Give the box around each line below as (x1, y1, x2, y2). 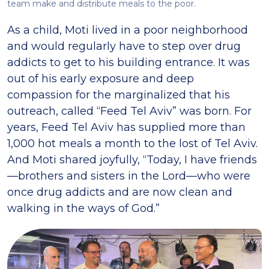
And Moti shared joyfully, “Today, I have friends (7, 153, 257, 166)
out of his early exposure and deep (7, 71, 194, 85)
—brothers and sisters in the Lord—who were (7, 169, 250, 183)
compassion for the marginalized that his (7, 88, 230, 101)
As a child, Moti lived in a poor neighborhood (7, 23, 248, 37)
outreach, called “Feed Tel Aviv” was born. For (7, 104, 252, 118)
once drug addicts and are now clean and (7, 185, 232, 199)
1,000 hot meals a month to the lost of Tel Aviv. (7, 136, 258, 150)
